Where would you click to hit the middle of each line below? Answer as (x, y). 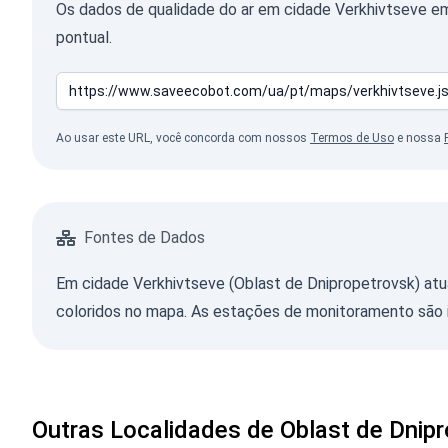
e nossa (419, 138)
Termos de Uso (352, 138)
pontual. (84, 37)
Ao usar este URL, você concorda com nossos (183, 138)
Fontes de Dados (144, 237)
